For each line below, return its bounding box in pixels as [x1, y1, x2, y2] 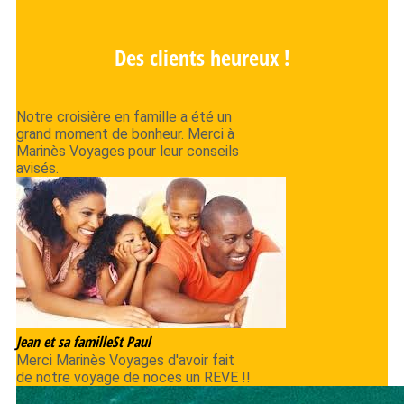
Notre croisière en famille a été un [16, 107, 232, 125]
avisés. [16, 159, 59, 177]
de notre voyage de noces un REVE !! [16, 368, 251, 386]
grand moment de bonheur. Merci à [16, 124, 234, 142]
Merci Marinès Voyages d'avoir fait [16, 351, 234, 369]
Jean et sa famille [16, 331, 112, 352]
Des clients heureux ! [114, 41, 290, 72]
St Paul [112, 331, 151, 352]
